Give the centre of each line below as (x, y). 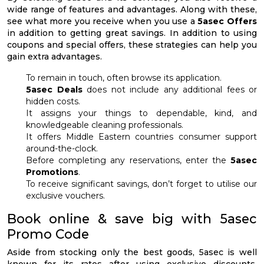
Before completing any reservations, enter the (128, 161)
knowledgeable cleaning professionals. (105, 125)
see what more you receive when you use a (103, 22)
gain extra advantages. (55, 57)
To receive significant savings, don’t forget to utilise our (141, 184)
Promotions (52, 172)
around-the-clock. (62, 149)
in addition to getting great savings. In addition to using (132, 33)
